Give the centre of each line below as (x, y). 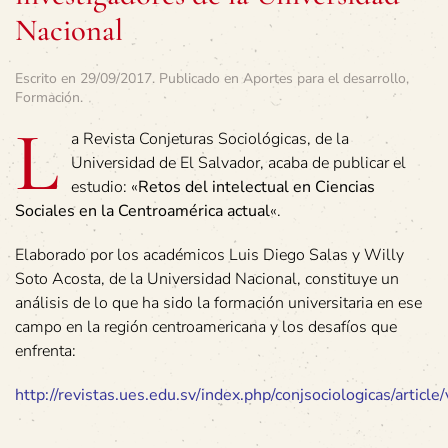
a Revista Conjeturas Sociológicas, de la (210, 139)
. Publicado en (197, 78)
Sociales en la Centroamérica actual (142, 211)
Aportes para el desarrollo (324, 78)
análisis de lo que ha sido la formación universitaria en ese (218, 303)
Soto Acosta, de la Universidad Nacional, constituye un (207, 279)
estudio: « (104, 187)
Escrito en (47, 78)
